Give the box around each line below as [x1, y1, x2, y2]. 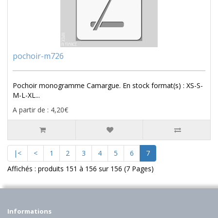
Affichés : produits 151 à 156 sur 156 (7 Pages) [7, 164, 154, 174]
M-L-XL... [13, 91, 40, 100]
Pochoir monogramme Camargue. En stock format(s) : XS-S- [13, 81, 203, 91]
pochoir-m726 [13, 51, 64, 62]
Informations [7, 207, 52, 216]
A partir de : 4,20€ [13, 105, 68, 115]
